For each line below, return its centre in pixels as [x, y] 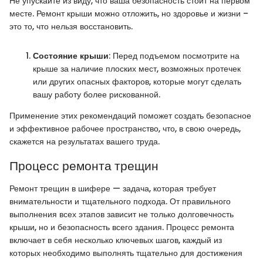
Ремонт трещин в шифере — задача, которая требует [113, 188]
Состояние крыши [71, 56]
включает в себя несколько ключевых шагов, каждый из [116, 240]
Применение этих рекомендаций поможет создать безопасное [130, 116]
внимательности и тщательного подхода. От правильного [120, 201]
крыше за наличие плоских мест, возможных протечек [137, 69]
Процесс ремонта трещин [84, 166]
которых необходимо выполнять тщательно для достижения [126, 253]
